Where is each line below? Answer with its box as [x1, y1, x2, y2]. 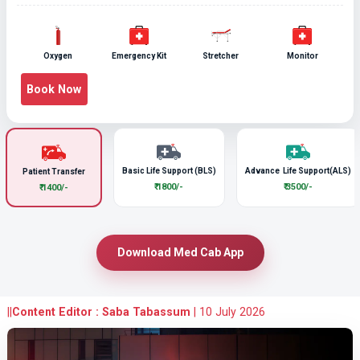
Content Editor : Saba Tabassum [11, 305, 190, 318]
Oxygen [43, 51, 72, 61]
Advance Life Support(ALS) [245, 166, 352, 175]
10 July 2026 [198, 305, 265, 318]
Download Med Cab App [173, 245, 243, 259]
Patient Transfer [22, 166, 85, 176]
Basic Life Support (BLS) [121, 166, 216, 175]
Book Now [27, 82, 82, 96]
